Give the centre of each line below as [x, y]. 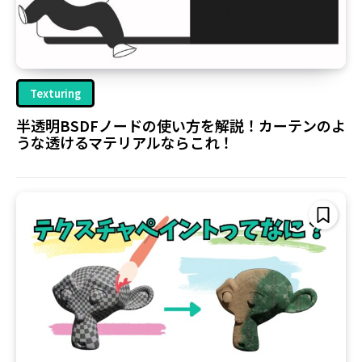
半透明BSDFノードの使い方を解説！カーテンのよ [181, 125]
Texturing [55, 93]
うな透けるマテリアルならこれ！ [125, 142]
